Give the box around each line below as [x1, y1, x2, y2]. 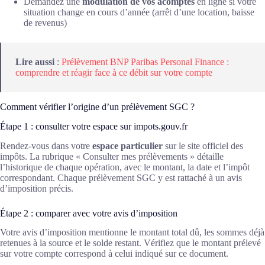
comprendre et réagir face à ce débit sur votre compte [15, 67, 212, 77]
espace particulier [92, 140, 163, 151]
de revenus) [24, 18, 67, 28]
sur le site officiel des [163, 140, 243, 151]
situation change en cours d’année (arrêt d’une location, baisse [24, 7, 254, 17]
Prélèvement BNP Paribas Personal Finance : [62, 57, 229, 67]
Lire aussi [15, 57, 54, 67]
